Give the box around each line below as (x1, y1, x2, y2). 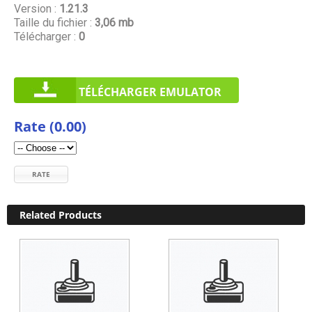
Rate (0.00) (14, 116, 86, 136)
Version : (14, 2, 56, 15)
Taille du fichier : (14, 16, 92, 29)
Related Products (19, 208, 102, 221)
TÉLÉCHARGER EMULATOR (79, 84, 221, 100)
